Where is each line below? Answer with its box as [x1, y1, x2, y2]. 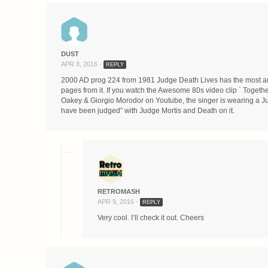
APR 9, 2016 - [97, 198, 140, 205]
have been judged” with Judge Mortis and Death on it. [60, 106, 234, 115]
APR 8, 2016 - [60, 60, 103, 68]
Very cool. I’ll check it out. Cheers [97, 214, 204, 222]
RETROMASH [97, 188, 140, 195]
